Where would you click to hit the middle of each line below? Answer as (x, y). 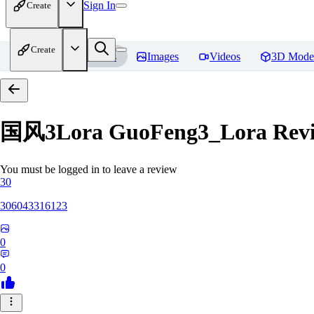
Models (100, 56)
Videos (225, 56)
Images (163, 56)
